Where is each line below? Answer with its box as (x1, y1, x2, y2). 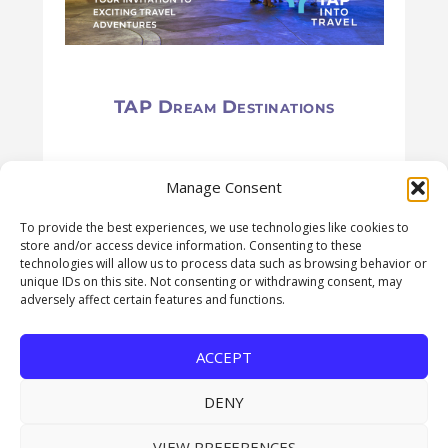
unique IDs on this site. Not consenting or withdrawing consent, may (20, 273, 402, 291)
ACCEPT (196, 346, 252, 367)
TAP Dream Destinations (113, 96, 335, 119)
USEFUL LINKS (22, 330, 210, 367)
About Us (22, 416, 106, 441)
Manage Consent (166, 177, 282, 198)
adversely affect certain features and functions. (20, 291, 285, 309)
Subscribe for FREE (22, 371, 190, 396)
